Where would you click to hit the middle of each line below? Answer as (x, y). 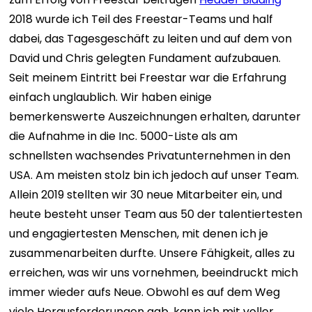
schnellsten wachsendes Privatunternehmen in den (150, 156)
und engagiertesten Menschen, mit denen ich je (139, 234)
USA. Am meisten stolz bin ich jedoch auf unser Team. (154, 175)
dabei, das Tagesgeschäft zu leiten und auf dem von (151, 39)
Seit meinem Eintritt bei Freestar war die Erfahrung (148, 78)
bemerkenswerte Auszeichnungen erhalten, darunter (155, 117)
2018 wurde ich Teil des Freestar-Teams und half (141, 19)
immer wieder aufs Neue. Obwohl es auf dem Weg (145, 292)
